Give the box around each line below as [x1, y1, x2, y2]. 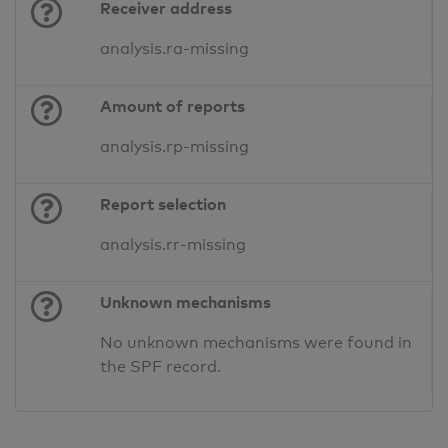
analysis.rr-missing [100, 235, 247, 255]
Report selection [100, 194, 227, 215]
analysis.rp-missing [100, 137, 250, 157]
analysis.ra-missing [100, 39, 250, 59]
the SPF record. [100, 357, 222, 377]
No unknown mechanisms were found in [100, 333, 413, 353]
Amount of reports [100, 96, 246, 117]
